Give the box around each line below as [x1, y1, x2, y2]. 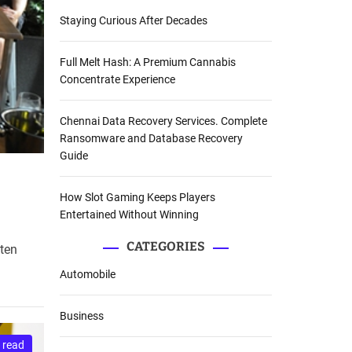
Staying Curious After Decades [60, 14, 207, 27]
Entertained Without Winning [60, 208, 199, 222]
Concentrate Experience [60, 73, 175, 86]
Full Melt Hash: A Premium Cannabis [60, 56, 236, 69]
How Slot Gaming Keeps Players [60, 191, 215, 204]
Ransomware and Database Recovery [60, 132, 243, 145]
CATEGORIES [126, 239, 205, 255]
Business [60, 310, 104, 323]
